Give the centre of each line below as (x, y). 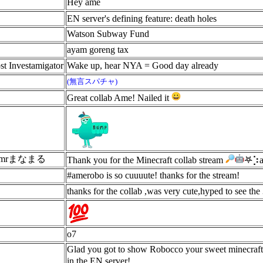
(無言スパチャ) (92, 81)
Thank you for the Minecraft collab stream (146, 160)
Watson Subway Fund (108, 34)
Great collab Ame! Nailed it (119, 98)
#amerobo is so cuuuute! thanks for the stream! (153, 175)
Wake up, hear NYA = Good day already (143, 65)
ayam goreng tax (98, 50)
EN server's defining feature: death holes (143, 18)
